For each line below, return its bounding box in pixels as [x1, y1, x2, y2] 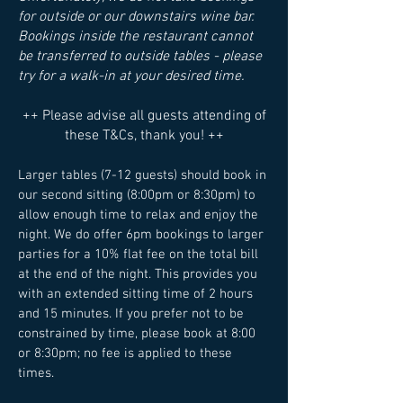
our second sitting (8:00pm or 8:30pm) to [18, 187, 255, 203]
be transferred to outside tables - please [18, 48, 262, 66]
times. [18, 365, 54, 381]
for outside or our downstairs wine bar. [18, 8, 255, 26]
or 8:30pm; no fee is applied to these [18, 345, 232, 362]
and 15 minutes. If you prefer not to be [18, 306, 244, 322]
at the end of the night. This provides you [18, 266, 257, 282]
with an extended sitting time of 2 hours [18, 286, 253, 302]
